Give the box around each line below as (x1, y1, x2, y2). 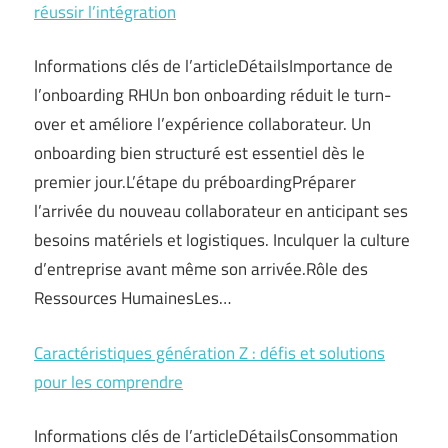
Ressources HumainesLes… (34, 285, 231, 311)
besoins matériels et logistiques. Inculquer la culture (34, 227, 410, 253)
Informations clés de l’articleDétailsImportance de (34, 53, 393, 79)
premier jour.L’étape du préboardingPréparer (34, 169, 356, 195)
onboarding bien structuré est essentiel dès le (34, 140, 365, 166)
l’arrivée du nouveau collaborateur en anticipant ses (34, 198, 408, 224)
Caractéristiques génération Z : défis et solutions (34, 339, 385, 366)
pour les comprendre (34, 368, 183, 395)
